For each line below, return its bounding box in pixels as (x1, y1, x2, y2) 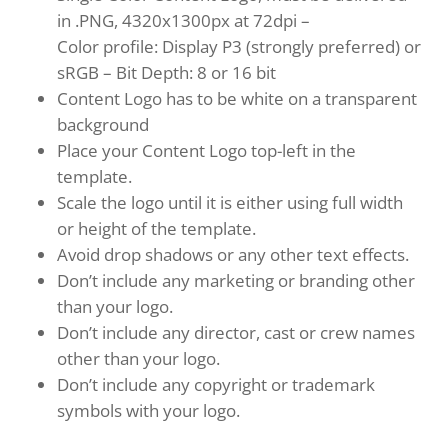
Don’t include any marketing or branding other (56, 269, 415, 293)
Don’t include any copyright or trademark (56, 373, 375, 397)
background (56, 113, 149, 137)
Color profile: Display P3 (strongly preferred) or (56, 35, 421, 59)
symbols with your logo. (56, 399, 240, 423)
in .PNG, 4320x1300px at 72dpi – (56, 9, 310, 33)
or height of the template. (56, 217, 256, 241)
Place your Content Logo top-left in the (56, 139, 356, 163)
